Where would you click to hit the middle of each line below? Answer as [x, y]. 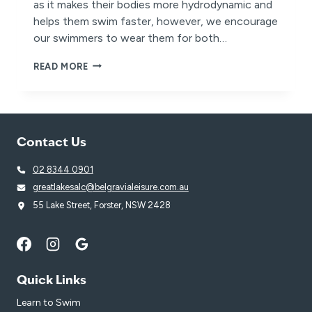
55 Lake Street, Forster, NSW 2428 [101, 205]
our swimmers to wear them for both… [130, 38]
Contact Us [52, 143]
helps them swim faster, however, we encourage [156, 21]
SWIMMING [114, 77]
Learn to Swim [49, 302]
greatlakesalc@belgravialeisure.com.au [110, 187]
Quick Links [52, 281]
